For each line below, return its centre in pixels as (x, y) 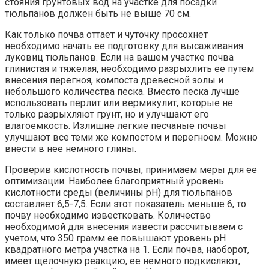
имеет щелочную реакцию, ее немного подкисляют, (122, 261)
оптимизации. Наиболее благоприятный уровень (114, 181)
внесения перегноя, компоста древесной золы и (114, 80)
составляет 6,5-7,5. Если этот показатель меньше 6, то (125, 204)
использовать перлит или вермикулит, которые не (119, 103)
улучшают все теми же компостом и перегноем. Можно (131, 137)
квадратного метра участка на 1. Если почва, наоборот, (127, 249)
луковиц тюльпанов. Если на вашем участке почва (119, 57)
